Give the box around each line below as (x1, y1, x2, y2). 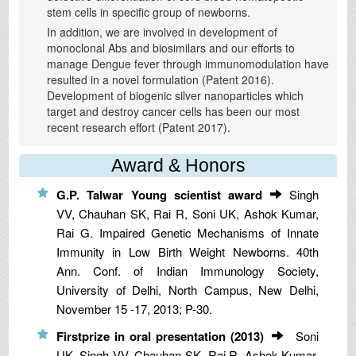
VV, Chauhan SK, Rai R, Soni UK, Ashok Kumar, (56, 204, 319, 222)
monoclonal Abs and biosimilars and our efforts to (46, 39, 295, 56)
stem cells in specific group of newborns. (46, 3, 250, 20)
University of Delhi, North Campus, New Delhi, (56, 281, 319, 298)
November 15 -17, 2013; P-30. (56, 300, 212, 317)
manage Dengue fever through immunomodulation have (46, 55, 329, 72)
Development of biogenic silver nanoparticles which (46, 87, 304, 103)
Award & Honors (110, 154, 246, 176)
